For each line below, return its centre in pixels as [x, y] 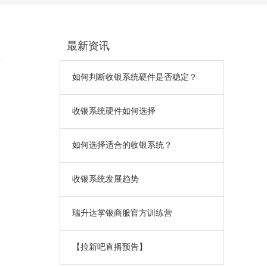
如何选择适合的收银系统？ [122, 145]
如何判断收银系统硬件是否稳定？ [135, 77]
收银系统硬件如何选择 [114, 111]
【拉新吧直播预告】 [110, 247]
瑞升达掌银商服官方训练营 [122, 213]
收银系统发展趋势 [105, 179]
